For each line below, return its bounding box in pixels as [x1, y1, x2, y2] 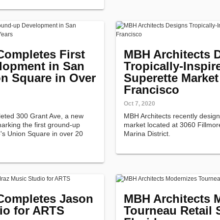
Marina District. [124, 130, 170, 137]
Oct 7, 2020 [124, 100, 155, 107]
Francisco [124, 83, 179, 96]
